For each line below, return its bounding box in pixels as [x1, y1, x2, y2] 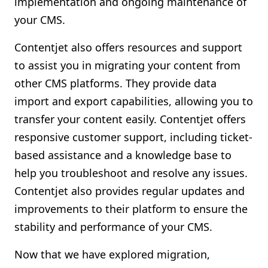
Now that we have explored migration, [14, 247, 210, 261]
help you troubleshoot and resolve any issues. [14, 166, 248, 180]
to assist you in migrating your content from [14, 58, 240, 72]
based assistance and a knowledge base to [14, 148, 232, 162]
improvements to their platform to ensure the [14, 202, 248, 216]
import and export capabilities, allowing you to [14, 94, 253, 108]
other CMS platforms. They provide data [14, 76, 217, 90]
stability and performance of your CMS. [14, 220, 212, 234]
